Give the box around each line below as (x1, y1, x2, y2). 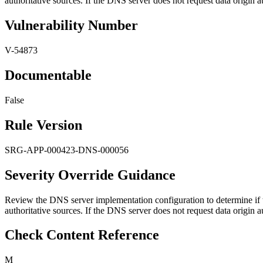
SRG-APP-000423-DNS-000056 (5, 144, 129, 155)
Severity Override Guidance (5, 167, 176, 183)
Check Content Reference (5, 227, 159, 243)
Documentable (5, 68, 92, 83)
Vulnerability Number (5, 18, 138, 33)
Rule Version (5, 117, 82, 133)
